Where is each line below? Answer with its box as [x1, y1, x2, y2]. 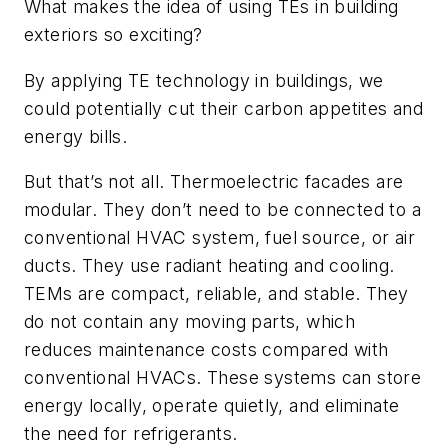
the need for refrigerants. [24, 423, 238, 445]
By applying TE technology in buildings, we [24, 69, 384, 91]
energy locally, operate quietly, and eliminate [24, 395, 400, 417]
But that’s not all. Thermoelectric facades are [24, 171, 404, 193]
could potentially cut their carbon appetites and [24, 97, 424, 119]
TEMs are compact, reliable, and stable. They [24, 283, 409, 305]
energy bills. [24, 125, 128, 147]
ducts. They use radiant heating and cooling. [24, 255, 395, 277]
